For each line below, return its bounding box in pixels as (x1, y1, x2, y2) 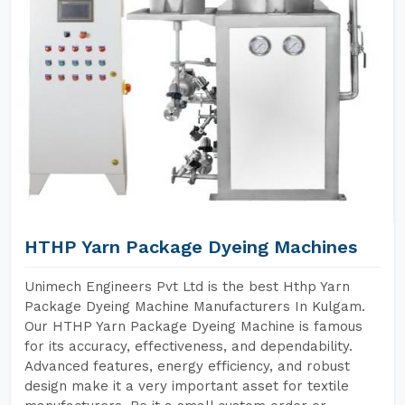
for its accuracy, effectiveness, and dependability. (24, 338, 353, 354)
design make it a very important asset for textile (24, 378, 349, 394)
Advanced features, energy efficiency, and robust (24, 358, 350, 374)
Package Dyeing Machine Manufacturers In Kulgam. (24, 298, 365, 315)
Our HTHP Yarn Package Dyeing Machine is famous (24, 318, 363, 334)
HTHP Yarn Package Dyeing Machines (24, 236, 357, 258)
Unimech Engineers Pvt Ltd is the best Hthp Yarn (24, 278, 350, 295)
